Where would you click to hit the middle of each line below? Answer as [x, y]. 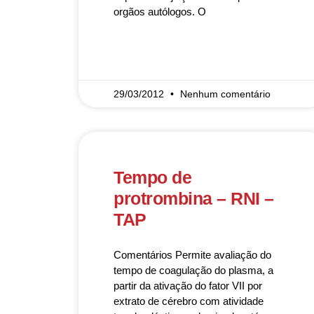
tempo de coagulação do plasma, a [193, 270]
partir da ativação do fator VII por [188, 286]
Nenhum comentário [225, 94]
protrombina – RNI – [194, 198]
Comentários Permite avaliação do [192, 255]
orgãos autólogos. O [160, 12]
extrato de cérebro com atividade [189, 301]
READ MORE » [143, 53]
